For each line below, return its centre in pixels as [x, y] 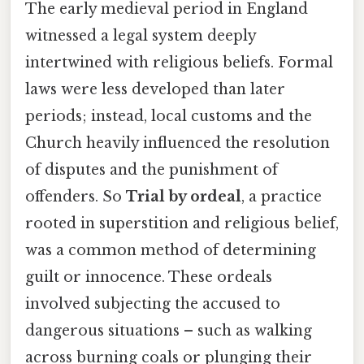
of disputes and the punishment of [152, 170]
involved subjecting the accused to [153, 304]
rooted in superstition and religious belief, [182, 224]
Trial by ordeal [184, 197]
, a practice [282, 197]
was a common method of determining [171, 251]
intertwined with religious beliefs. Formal [179, 63]
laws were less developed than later [155, 90]
